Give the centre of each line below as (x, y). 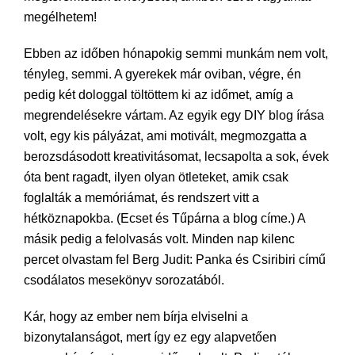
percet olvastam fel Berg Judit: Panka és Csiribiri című (175, 260)
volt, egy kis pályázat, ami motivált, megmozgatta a (165, 136)
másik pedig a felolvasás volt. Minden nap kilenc (159, 239)
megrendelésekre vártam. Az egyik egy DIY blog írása (174, 115)
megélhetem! (60, 17)
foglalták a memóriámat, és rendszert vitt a (141, 198)
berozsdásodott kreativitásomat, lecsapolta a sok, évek (176, 157)
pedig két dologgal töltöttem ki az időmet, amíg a (158, 95)
